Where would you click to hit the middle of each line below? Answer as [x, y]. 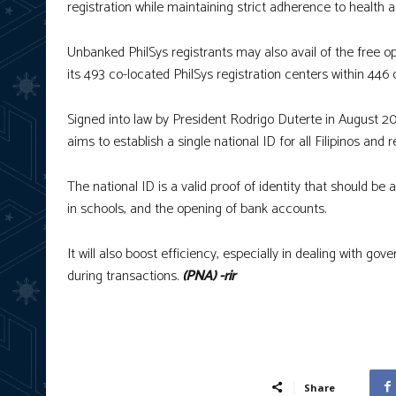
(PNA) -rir [207, 276]
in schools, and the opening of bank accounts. [197, 209]
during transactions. [123, 276]
